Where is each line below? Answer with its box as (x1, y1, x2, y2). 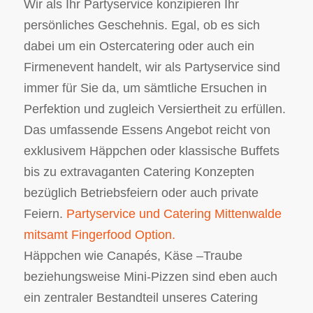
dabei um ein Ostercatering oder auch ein (23, 38, 254, 53)
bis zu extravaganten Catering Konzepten (23, 164, 254, 179)
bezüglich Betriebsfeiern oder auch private (23, 185, 259, 200)
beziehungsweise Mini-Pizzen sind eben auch (23, 269, 277, 284)
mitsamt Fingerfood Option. (23, 227, 175, 242)
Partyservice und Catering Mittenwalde (66, 206, 282, 221)
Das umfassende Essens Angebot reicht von (23, 122, 270, 137)
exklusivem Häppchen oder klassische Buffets (23, 143, 279, 158)
